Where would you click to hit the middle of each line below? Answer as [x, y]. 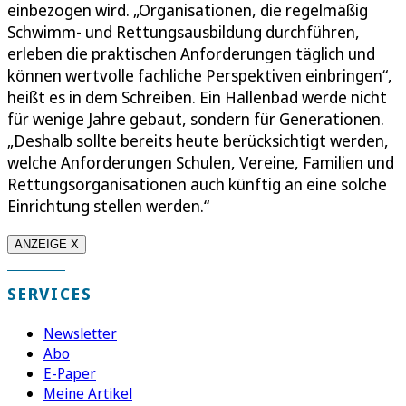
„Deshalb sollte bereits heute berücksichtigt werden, [198, 140]
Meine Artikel [88, 393]
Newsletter [80, 333]
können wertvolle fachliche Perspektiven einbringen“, [200, 75]
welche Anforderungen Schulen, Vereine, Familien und [201, 162]
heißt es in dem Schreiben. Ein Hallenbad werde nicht [197, 97]
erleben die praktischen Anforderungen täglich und [191, 53]
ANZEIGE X [47, 244]
